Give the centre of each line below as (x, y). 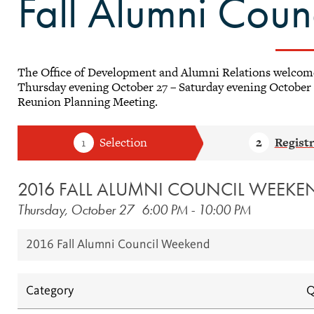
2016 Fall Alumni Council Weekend (118, 244)
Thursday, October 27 (76, 210)
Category (50, 291)
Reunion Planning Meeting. (88, 101)
